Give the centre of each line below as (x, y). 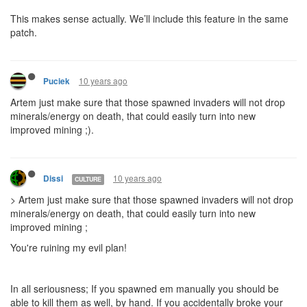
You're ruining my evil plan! (70, 247)
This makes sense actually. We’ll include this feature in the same (149, 19)
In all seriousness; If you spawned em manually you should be (145, 288)
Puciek (57, 81)
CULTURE (88, 179)
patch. (24, 32)
